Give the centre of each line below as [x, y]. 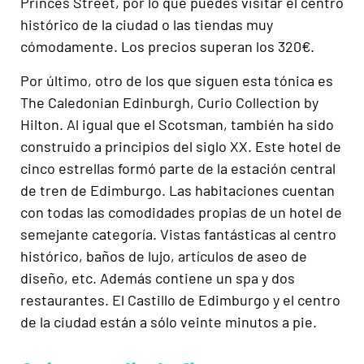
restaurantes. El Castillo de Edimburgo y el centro [180, 299]
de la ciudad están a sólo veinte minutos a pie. [169, 321]
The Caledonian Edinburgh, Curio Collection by [169, 102]
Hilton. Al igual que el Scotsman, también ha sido [177, 124]
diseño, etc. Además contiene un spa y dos [158, 277]
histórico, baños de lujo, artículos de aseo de [164, 256]
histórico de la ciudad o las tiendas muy [147, 25]
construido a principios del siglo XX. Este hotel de [181, 146]
